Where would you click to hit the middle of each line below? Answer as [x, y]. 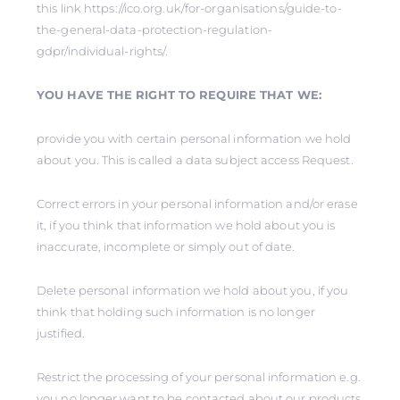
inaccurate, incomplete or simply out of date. [166, 246]
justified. [61, 333]
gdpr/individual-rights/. [103, 51]
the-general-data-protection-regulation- [154, 29]
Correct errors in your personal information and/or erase [197, 204]
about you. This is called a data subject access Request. [195, 160]
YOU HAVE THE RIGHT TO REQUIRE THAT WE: [179, 95]
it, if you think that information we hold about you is [186, 225]
